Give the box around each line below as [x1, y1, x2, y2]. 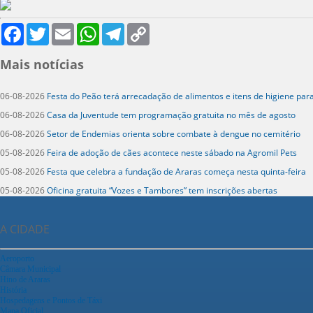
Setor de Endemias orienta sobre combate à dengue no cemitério [47, 127, 300, 140]
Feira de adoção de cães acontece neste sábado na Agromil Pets [47, 146, 297, 159]
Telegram [124, 22, 162, 34]
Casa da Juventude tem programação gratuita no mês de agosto [47, 108, 296, 121]
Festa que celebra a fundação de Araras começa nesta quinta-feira [47, 165, 306, 177]
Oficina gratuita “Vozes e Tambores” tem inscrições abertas [47, 184, 277, 196]
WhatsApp [99, 22, 139, 34]
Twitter [49, 22, 76, 34]
